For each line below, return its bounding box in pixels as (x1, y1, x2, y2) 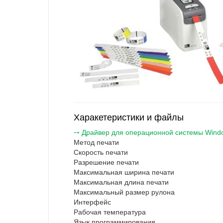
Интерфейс (74, 198, 111, 207)
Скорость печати (74, 148, 128, 157)
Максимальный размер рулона (74, 188, 175, 197)
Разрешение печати (74, 158, 139, 167)
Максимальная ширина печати (74, 168, 174, 177)
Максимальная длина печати (74, 178, 169, 187)
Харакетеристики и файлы (74, 112, 184, 123)
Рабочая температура (74, 208, 146, 217)
